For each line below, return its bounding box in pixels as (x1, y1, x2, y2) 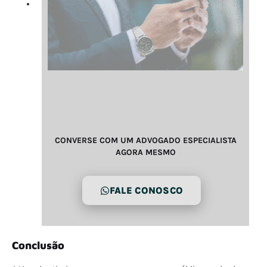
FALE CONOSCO (109, 185, 184, 197)
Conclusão (12, 239, 64, 252)
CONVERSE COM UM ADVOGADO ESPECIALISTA (54, 135, 237, 145)
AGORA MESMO (115, 147, 176, 157)
